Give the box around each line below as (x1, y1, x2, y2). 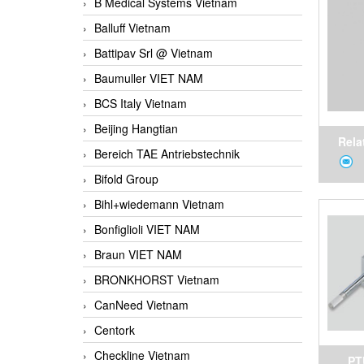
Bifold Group (94, 171, 158, 188)
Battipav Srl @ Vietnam (94, 45, 213, 62)
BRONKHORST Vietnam (94, 271, 219, 288)
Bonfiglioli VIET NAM (94, 221, 200, 238)
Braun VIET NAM (94, 246, 182, 263)
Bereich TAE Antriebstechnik (94, 145, 240, 162)
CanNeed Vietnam (94, 297, 188, 314)
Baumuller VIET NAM (94, 70, 203, 87)
